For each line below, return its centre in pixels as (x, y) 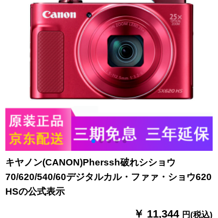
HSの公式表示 (35, 191)
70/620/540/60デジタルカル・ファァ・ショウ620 (109, 177)
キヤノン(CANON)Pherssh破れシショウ (91, 162)
